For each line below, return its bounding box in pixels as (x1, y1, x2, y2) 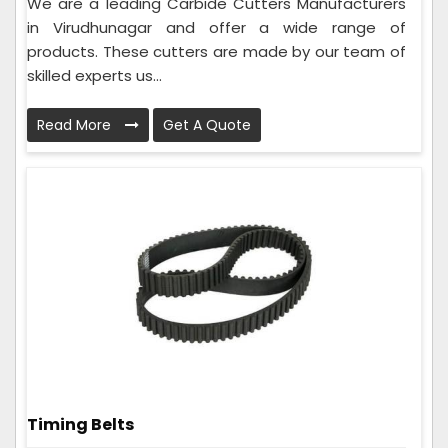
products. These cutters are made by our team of (27, 40, 406, 62)
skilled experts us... (27, 64, 162, 86)
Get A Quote (163, 114, 251, 135)
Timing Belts (27, 412, 134, 436)
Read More (37, 114, 115, 135)
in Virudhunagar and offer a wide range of (27, 16, 406, 38)
